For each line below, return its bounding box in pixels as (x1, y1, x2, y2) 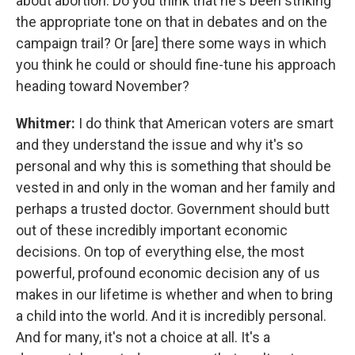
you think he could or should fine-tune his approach (16, 56, 336, 73)
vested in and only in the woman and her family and (16, 179, 335, 196)
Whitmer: (16, 115, 78, 132)
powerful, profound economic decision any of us (16, 265, 320, 281)
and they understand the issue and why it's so (16, 136, 303, 153)
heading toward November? (16, 78, 189, 94)
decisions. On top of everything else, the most (16, 243, 304, 260)
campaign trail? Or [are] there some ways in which (16, 35, 326, 52)
